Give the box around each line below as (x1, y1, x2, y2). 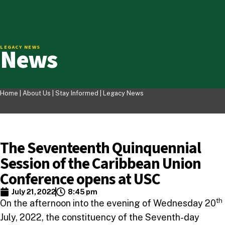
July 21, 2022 (12, 187, 56, 196)
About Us (23, 89, 51, 97)
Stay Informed (55, 89, 100, 97)
